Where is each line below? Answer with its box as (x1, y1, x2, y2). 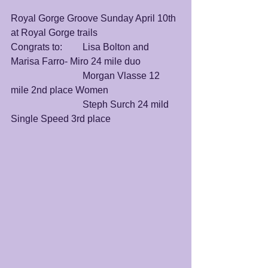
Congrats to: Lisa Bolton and (11, 42, 62, 52)
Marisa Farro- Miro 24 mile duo (11, 56, 143, 66)
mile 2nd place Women (11, 85, 108, 95)
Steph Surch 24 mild (11, 99, 83, 109)
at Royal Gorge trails (11, 28, 98, 38)
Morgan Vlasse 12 (11, 71, 83, 81)
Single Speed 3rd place (11, 114, 111, 124)
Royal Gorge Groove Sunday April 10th (11, 13, 178, 23)
